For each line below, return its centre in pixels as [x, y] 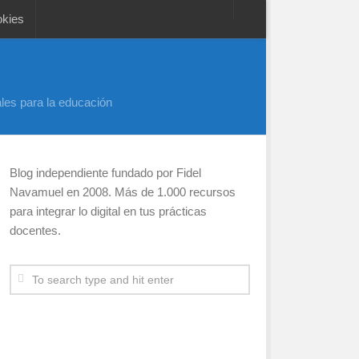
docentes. [35, 230]
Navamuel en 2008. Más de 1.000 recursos [122, 192]
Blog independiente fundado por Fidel [105, 173]
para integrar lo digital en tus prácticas [108, 211]
